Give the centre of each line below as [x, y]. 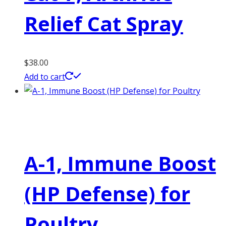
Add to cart [45, 77]
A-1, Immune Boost [120, 163]
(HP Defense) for [107, 194]
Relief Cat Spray [104, 23]
